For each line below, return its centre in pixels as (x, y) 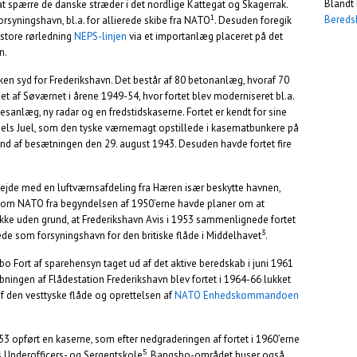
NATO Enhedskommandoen (237, 295)
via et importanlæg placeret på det (205, 36)
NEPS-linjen (100, 36)
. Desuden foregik (253, 20)
